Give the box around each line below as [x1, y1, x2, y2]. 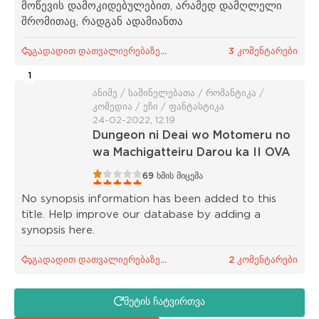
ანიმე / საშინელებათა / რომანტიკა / [93, 89, 264, 98]
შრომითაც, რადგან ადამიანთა [21, 16, 183, 26]
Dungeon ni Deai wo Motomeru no [93, 130, 291, 141]
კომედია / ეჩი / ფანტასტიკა [93, 103, 224, 111]
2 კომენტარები [229, 256, 298, 264]
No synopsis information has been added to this [21, 194, 276, 204]
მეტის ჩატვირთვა [124, 298, 205, 307]
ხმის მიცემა [154, 172, 203, 180]
